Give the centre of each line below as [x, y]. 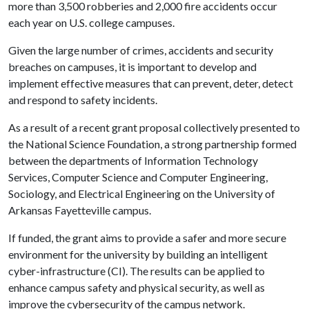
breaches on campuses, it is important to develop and [132, 67]
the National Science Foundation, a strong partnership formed [152, 144]
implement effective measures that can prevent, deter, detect [151, 83]
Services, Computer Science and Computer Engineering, [138, 177]
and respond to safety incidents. [83, 100]
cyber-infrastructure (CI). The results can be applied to [137, 271]
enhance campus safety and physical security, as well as [137, 287]
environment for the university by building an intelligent [138, 254]
